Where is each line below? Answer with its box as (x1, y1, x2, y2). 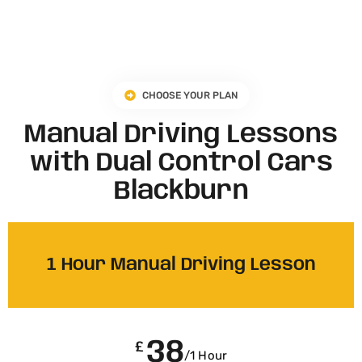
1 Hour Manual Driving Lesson (46, 256, 316, 275)
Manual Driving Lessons (24, 122, 338, 149)
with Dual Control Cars (29, 150, 333, 178)
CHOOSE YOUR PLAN (142, 90, 238, 102)
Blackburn (113, 179, 249, 206)
